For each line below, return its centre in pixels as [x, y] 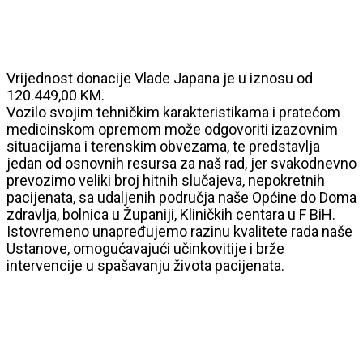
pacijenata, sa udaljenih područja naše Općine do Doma [181, 197]
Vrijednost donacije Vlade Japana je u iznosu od [160, 78]
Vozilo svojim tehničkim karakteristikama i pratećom [173, 112]
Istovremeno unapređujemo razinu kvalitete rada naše [179, 231]
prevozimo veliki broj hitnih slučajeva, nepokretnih [166, 180]
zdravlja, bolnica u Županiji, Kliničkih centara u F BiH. [171, 214]
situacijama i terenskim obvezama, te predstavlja [163, 146]
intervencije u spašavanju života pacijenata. [145, 265]
